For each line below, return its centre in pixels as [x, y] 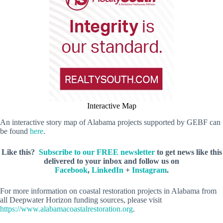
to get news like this [188, 152]
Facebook [71, 170]
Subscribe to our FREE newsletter [97, 152]
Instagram [149, 170]
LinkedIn [107, 170]
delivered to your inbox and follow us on [111, 161]
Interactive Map [111, 106]
